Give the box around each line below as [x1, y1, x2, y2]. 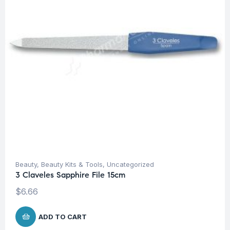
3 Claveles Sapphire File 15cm [15, 170, 125, 180]
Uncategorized [107, 160, 154, 169]
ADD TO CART [39, 213, 87, 221]
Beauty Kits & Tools [41, 160, 103, 169]
